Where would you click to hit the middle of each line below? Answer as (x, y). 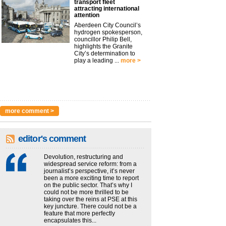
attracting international (107, 8)
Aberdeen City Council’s (107, 25)
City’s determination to (105, 53)
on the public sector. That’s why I (88, 185)
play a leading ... (97, 60)
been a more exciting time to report (91, 178)
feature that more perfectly (79, 213)
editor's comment (52, 138)
